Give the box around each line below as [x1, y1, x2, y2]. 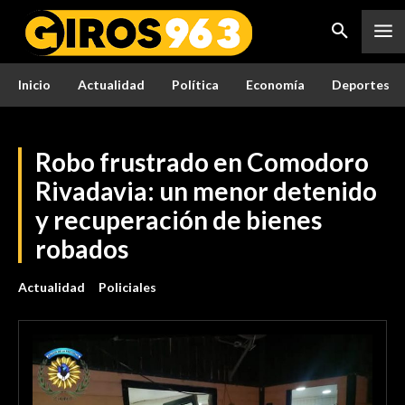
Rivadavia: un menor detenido [35, 175, 377, 206]
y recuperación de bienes [35, 204, 322, 235]
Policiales [99, 279, 156, 295]
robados [35, 233, 128, 264]
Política [172, 77, 219, 92]
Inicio [18, 77, 51, 92]
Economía [246, 77, 305, 92]
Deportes [332, 77, 390, 92]
